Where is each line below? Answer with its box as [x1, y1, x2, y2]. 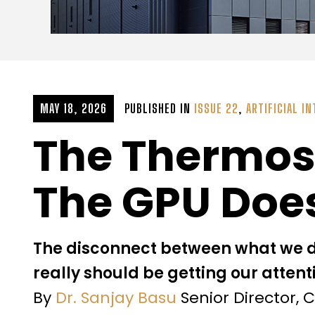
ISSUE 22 [194, 101, 238, 116]
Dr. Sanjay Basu [56, 287, 176, 309]
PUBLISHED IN [124, 101, 194, 116]
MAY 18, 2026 [40, 101, 107, 116]
